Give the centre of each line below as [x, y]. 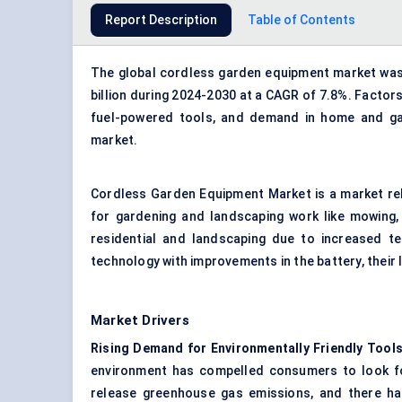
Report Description [161, 20]
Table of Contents [301, 20]
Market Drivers [140, 321]
